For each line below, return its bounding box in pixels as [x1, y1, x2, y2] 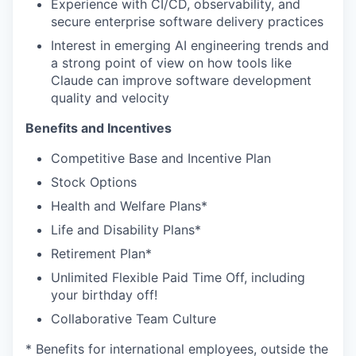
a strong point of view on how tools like [51, 55, 292, 71]
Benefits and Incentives [25, 120, 172, 136]
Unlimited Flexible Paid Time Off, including [51, 269, 305, 285]
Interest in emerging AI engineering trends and [51, 37, 329, 53]
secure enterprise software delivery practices [51, 14, 323, 29]
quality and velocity [51, 90, 169, 106]
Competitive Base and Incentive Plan [51, 150, 271, 166]
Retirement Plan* [51, 246, 152, 261]
